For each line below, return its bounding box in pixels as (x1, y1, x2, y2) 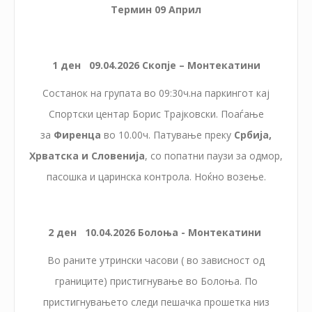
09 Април (155, 2, 201, 16)
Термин (111, 2, 155, 16)
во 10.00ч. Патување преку (104, 127, 234, 141)
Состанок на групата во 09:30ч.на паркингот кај (42, 86, 270, 100)
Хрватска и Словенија (29, 148, 145, 162)
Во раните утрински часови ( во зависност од (47, 253, 265, 267)
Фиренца (54, 127, 104, 141)
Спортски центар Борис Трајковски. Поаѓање (48, 107, 264, 120)
